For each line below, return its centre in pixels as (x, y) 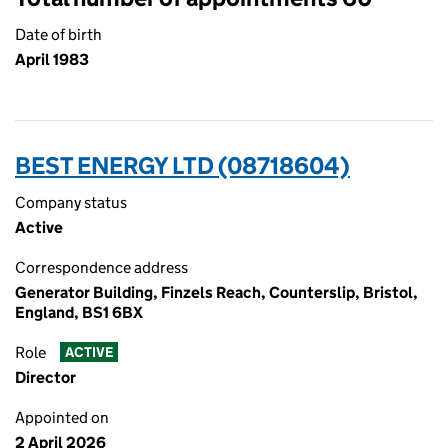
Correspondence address (101, 267)
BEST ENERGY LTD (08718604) (182, 165)
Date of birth (58, 34)
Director (45, 377)
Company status (71, 202)
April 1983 (52, 59)
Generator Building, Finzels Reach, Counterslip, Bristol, (216, 292)
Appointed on (62, 417)
